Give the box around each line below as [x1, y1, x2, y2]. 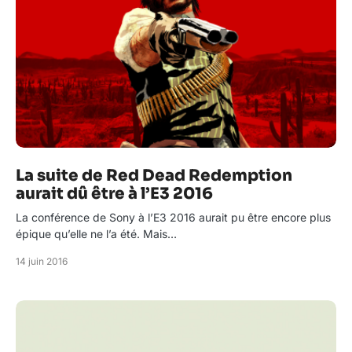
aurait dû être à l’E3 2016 [16, 184, 213, 204]
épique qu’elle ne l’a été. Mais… [16, 227, 177, 241]
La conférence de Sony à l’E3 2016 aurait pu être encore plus [16, 211, 331, 225]
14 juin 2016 [16, 255, 68, 268]
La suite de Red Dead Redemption [16, 166, 292, 186]
